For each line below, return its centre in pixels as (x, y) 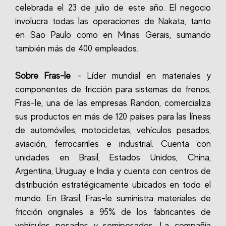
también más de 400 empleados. (77, 48)
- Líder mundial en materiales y (141, 76)
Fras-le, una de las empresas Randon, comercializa (113, 103)
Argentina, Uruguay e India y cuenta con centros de (113, 171)
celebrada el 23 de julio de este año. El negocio (113, 8)
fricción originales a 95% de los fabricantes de (113, 212)
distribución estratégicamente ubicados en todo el (113, 185)
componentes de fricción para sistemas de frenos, (113, 89)
